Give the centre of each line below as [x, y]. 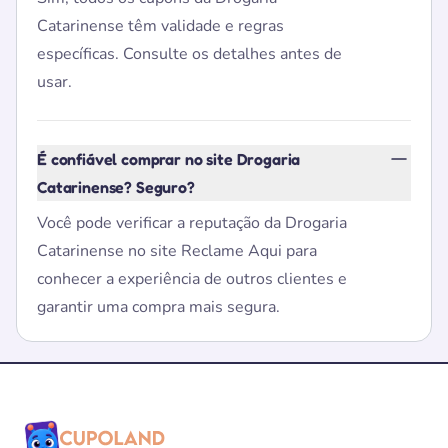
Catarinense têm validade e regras [160, 26]
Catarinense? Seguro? [116, 187]
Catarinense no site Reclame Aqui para [177, 251]
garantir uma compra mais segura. [158, 307]
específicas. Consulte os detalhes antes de [189, 54]
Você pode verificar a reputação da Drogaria [192, 223]
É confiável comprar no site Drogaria [169, 159]
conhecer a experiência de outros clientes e [192, 279]
